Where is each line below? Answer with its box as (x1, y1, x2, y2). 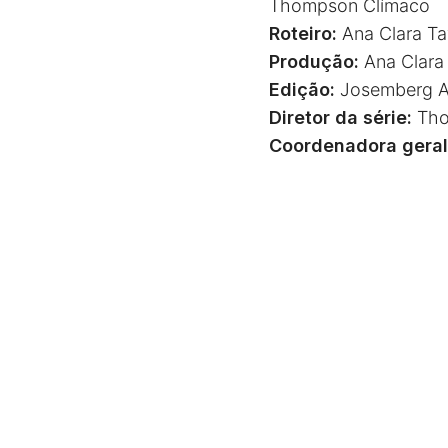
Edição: (268, 78, 335, 100)
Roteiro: (268, 22, 337, 44)
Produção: (268, 50, 359, 72)
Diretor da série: (268, 106, 412, 128)
